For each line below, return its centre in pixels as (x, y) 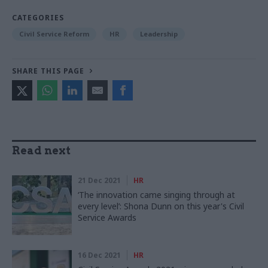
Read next (41, 151)
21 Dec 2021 (99, 181)
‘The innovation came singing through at (156, 195)
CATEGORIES (38, 18)
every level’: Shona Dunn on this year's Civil (161, 206)
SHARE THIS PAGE (48, 71)
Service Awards (107, 218)
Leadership (159, 34)
